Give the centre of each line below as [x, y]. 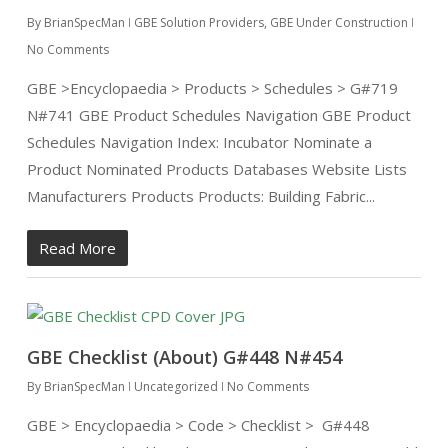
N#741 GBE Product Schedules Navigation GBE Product [218, 115]
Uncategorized [175, 386]
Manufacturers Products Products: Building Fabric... [200, 196]
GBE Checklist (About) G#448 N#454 [184, 357]
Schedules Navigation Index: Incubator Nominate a [199, 142]
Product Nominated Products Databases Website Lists [216, 169]
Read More [77, 248]
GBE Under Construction [338, 22]
